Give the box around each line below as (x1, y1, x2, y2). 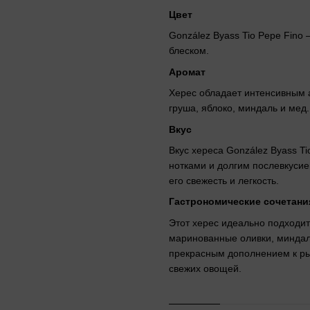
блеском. (169, 45, 209, 57)
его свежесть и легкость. (169, 174, 279, 186)
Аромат (169, 66, 206, 77)
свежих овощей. (169, 262, 241, 274)
